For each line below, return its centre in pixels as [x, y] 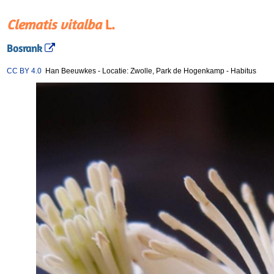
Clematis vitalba [54, 24]
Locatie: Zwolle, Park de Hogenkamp [164, 71]
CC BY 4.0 [24, 71]
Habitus [243, 71]
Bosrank [24, 49]
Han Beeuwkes [69, 71]
